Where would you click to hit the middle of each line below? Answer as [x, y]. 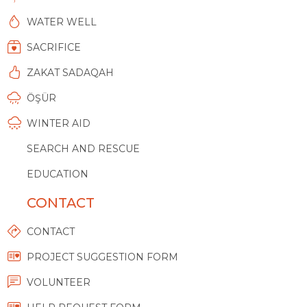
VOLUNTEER [58, 283]
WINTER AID [58, 124]
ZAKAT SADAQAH [70, 73]
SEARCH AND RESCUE [83, 149]
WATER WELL [61, 22]
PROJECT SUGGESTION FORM [102, 257]
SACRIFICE [53, 48]
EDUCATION [57, 174]
